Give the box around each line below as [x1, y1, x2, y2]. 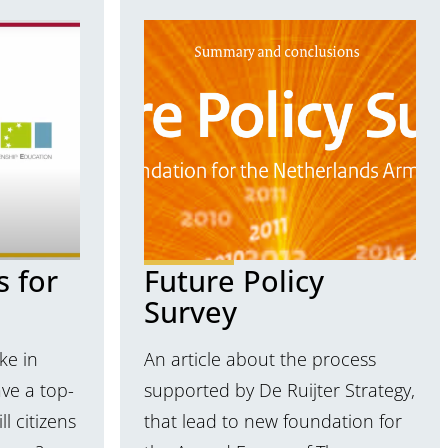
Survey [144, 291, 237, 331]
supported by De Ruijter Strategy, [144, 378, 415, 403]
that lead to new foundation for [144, 409, 402, 434]
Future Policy [144, 260, 324, 300]
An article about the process [144, 347, 376, 372]
